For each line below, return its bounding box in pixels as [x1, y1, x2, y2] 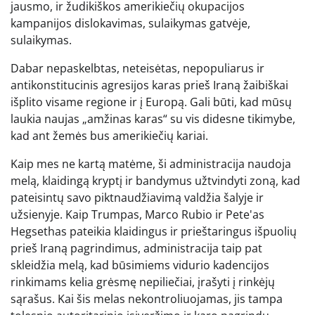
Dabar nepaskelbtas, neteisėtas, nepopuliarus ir [11, 60, 264, 76]
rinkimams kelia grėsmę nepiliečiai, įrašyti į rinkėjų [11, 274, 275, 290]
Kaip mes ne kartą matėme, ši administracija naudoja [11, 155, 291, 172]
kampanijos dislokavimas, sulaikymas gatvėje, [11, 15, 250, 31]
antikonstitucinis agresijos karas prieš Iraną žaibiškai [11, 77, 288, 93]
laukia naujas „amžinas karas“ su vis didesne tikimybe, [11, 110, 295, 127]
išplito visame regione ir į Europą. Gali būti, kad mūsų [11, 94, 292, 110]
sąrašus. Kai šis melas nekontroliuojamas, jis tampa [11, 290, 283, 307]
